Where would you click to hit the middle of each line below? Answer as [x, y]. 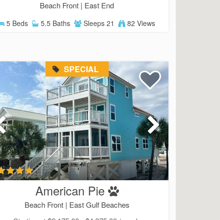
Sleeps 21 [98, 23]
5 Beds [16, 23]
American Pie [70, 191]
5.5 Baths [55, 23]
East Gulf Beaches [99, 205]
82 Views [140, 23]
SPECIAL [81, 69]
